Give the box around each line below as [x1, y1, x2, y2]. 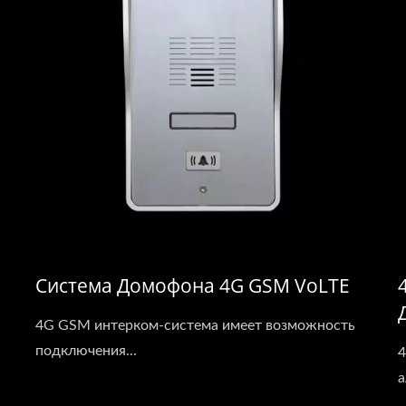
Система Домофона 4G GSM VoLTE [35, 273, 350, 298]
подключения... [35, 343, 137, 358]
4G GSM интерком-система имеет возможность [35, 318, 355, 333]
